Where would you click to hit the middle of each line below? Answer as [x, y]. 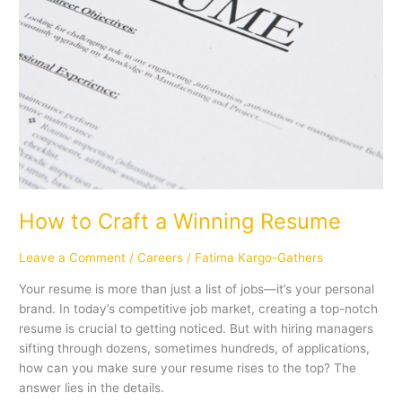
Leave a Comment [73, 258]
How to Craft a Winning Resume [180, 221]
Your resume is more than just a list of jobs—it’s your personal [197, 288]
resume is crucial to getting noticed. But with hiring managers [197, 328]
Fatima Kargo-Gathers [259, 258]
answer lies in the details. [94, 387]
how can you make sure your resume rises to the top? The [188, 367]
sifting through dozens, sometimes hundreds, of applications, [195, 348]
